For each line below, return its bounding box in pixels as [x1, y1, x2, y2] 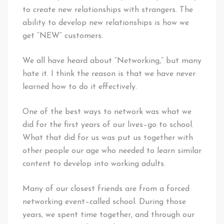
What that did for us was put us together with [22, 133, 193, 142]
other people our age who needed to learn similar [22, 146, 201, 155]
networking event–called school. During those [22, 197, 186, 206]
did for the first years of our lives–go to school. [22, 120, 193, 129]
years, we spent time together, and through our [22, 210, 194, 219]
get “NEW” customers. [22, 31, 103, 40]
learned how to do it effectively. [22, 82, 137, 91]
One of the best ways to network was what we [22, 107, 191, 116]
